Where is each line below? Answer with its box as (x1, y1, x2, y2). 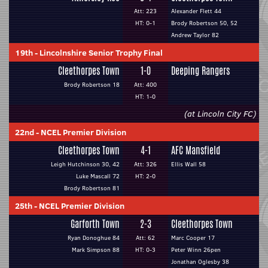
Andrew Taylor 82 (171, 31, 219, 39)
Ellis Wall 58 (171, 160, 206, 169)
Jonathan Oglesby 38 (171, 257, 229, 266)
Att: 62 (136, 233, 155, 242)
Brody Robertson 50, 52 (171, 19, 237, 28)
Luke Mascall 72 (76, 172, 120, 181)
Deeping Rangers (171, 64, 230, 78)
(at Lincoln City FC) (184, 108, 256, 120)
